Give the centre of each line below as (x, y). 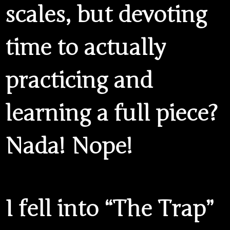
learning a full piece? (111, 114)
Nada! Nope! (69, 147)
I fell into (55, 209)
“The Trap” (160, 209)
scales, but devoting (106, 15)
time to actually (85, 48)
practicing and (79, 81)
